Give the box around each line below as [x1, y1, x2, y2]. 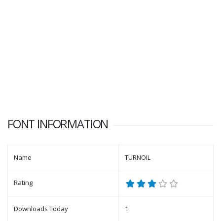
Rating [14, 178, 33, 187]
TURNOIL [125, 153, 150, 162]
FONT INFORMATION [7, 116, 109, 132]
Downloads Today [14, 204, 68, 214]
